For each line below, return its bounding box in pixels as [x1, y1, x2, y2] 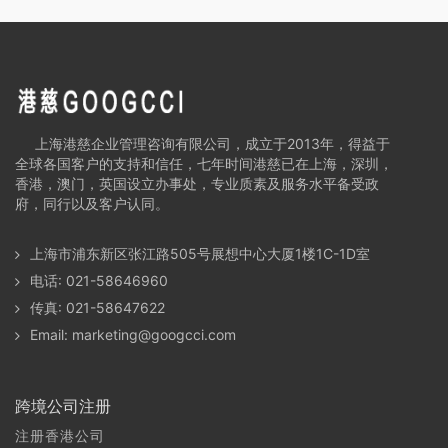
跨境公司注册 [15, 395, 111, 416]
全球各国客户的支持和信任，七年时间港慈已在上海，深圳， [15, 154, 393, 172]
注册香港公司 [15, 426, 105, 444]
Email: [30, 325, 72, 343]
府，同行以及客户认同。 [15, 194, 169, 212]
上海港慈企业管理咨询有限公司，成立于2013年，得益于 [15, 134, 390, 152]
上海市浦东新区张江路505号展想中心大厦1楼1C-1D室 [30, 244, 370, 262]
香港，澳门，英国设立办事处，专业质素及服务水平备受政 [15, 174, 379, 192]
